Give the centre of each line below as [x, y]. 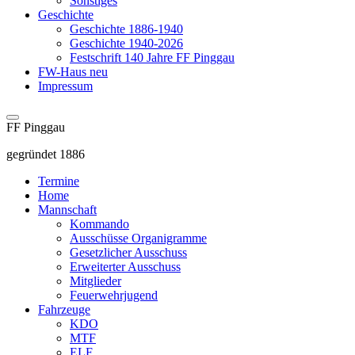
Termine [59, 181]
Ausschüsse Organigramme [138, 238]
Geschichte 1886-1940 [126, 29]
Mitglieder [95, 281]
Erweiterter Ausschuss [125, 267]
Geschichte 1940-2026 [126, 43]
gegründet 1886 [46, 154]
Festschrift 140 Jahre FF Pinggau [152, 57]
